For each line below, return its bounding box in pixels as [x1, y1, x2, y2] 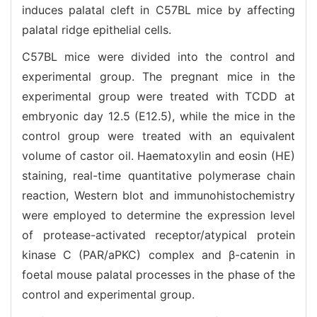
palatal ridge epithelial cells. [22, 22, 171, 37]
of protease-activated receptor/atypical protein [22, 227, 295, 242]
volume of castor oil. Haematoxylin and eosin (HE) [22, 148, 295, 163]
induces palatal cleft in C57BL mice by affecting [22, 2, 295, 17]
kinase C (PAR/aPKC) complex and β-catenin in [22, 247, 295, 262]
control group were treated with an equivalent [22, 128, 295, 143]
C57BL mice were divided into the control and [22, 49, 295, 64]
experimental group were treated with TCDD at [22, 88, 295, 103]
